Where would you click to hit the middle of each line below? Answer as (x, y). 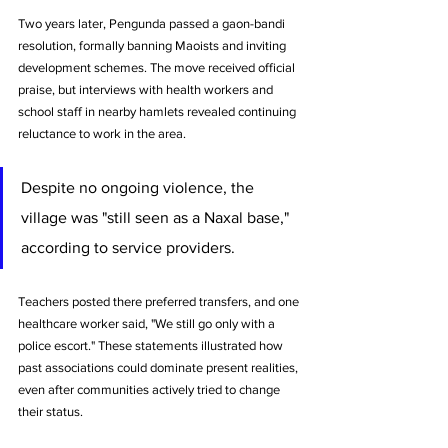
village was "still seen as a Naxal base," (157, 217)
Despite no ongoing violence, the (139, 187)
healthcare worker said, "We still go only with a (148, 323)
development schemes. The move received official (158, 67)
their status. (50, 411)
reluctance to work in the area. (102, 133)
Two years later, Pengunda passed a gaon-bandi (153, 23)
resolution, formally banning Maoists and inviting (153, 45)
